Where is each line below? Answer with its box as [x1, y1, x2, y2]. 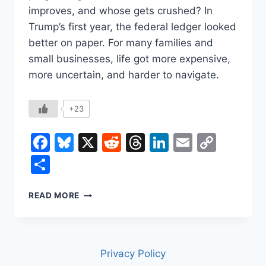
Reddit [121, 131, 180, 154]
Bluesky [74, 131, 144, 154]
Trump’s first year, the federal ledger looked [28, 21, 236, 33]
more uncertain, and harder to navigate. [28, 69, 219, 81]
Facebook [50, 131, 138, 154]
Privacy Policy [100, 248, 166, 260]
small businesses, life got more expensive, [28, 53, 230, 65]
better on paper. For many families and [28, 37, 213, 49]
